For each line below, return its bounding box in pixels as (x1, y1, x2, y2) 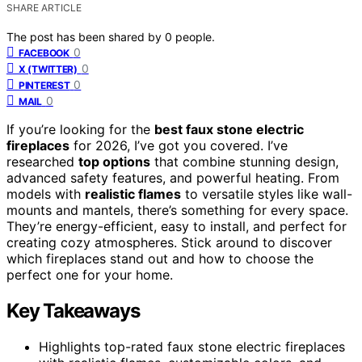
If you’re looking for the (6, 120, 154, 137)
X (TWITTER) (19, 62, 78, 75)
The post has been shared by (6, 29, 165, 44)
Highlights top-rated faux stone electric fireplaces (39, 338, 345, 355)
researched (6, 153, 78, 170)
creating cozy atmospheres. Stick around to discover (6, 234, 332, 250)
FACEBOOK (19, 46, 69, 59)
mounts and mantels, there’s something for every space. (6, 201, 348, 218)
